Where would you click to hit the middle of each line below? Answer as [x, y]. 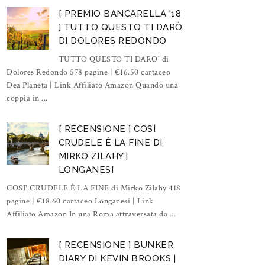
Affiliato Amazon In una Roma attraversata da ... [91, 214]
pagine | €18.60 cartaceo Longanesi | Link [80, 201]
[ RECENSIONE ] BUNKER [116, 245]
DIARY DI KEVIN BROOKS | [117, 258]
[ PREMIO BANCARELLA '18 [120, 13]
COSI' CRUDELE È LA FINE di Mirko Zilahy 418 [94, 188]
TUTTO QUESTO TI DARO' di [114, 59]
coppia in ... [27, 98]
